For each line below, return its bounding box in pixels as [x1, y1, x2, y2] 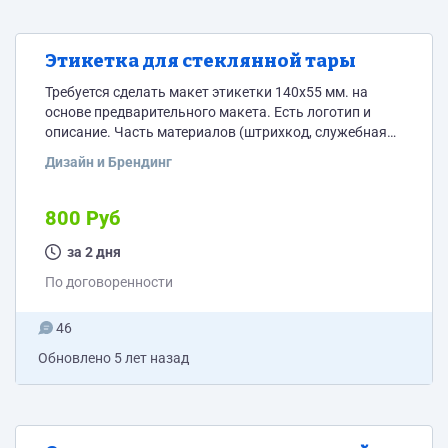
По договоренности [45, 274, 173, 290]
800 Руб [45, 206, 120, 230]
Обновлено [38, 350, 114, 366]
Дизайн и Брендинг [45, 154, 172, 170]
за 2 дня [67, 244, 121, 260]
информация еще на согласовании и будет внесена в [45, 144, 390, 160]
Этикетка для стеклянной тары [45, 50, 356, 72]
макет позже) [45, 164, 134, 180]
